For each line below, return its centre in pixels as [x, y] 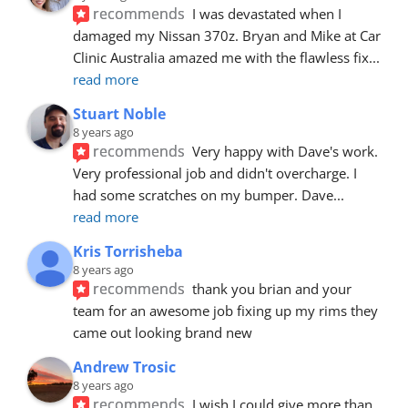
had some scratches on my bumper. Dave [203, 194]
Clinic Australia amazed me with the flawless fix [221, 57]
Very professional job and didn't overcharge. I [215, 173]
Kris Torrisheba [128, 251]
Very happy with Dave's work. [286, 151]
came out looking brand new [163, 332]
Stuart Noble [119, 113]
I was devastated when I [267, 13]
